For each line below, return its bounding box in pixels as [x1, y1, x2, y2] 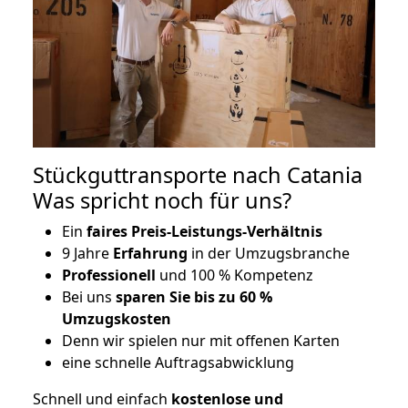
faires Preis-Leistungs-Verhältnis [83, 221, 322, 242]
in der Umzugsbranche [188, 243, 350, 264]
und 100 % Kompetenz [156, 265, 313, 286]
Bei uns [62, 287, 116, 308]
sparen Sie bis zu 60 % [116, 287, 272, 308]
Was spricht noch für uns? [33, 186, 291, 216]
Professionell [62, 265, 156, 286]
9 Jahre [62, 243, 113, 264]
